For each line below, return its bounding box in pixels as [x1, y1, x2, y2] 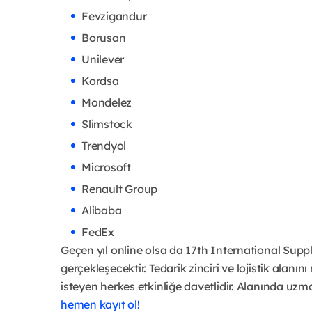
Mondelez [81, 95, 132, 110]
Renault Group [81, 182, 158, 196]
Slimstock [81, 117, 132, 132]
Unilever [81, 52, 125, 67]
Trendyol [81, 139, 127, 153]
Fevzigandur [81, 9, 147, 24]
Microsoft [81, 160, 131, 175]
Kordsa [81, 74, 119, 88]
